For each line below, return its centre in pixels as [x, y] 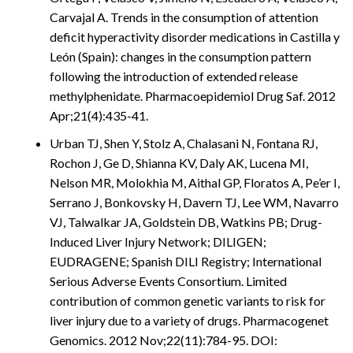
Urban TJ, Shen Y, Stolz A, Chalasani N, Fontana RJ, [184, 143]
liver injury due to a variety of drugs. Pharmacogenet [189, 320]
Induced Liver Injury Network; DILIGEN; [158, 241]
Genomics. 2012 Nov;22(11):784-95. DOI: [163, 340]
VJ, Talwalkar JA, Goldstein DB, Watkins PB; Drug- [186, 221]
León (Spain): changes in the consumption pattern [180, 56]
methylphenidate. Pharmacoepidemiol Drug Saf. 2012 [193, 95]
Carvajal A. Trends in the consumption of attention [184, 17]
